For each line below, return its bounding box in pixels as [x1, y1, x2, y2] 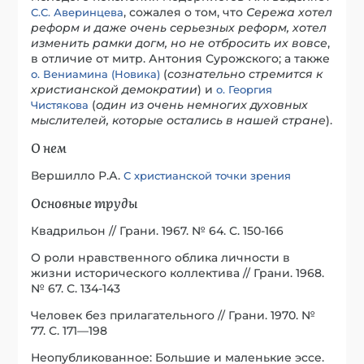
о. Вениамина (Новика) [31, 67, 161, 80]
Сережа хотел [246, 4, 333, 19]
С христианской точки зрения [123, 168, 292, 182]
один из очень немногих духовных [96, 97, 309, 112]
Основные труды [31, 192, 139, 212]
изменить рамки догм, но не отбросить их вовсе [31, 35, 328, 50]
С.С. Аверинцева [31, 5, 124, 19]
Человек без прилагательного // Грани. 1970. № [31, 307, 316, 323]
